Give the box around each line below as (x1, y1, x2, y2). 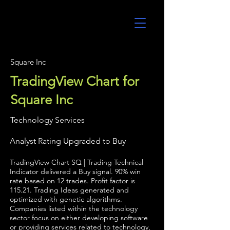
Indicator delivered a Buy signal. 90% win (10, 167, 141, 176)
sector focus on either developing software (10, 213, 148, 222)
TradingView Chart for (10, 73, 139, 89)
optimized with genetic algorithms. (10, 195, 122, 204)
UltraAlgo (11, 19, 66, 34)
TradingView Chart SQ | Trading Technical (10, 158, 143, 167)
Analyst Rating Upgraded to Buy (10, 136, 126, 146)
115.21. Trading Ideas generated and (10, 185, 129, 195)
